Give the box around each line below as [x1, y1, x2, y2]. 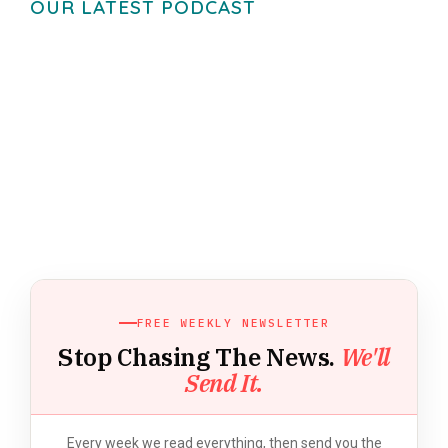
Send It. [184, 366, 264, 399]
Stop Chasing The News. [58, 340, 341, 373]
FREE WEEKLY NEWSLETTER [136, 315, 330, 330]
